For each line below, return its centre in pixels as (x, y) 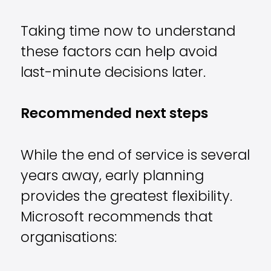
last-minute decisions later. (113, 73)
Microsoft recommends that (117, 218)
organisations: (69, 238)
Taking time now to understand (128, 32)
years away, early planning (113, 177)
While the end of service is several (135, 156)
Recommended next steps (115, 115)
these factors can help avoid (119, 53)
